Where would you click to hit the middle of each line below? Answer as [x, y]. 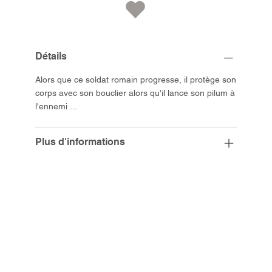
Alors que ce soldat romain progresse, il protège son [136, 80]
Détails [51, 56]
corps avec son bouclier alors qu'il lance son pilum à [135, 93]
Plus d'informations [80, 142]
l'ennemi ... [56, 107]
